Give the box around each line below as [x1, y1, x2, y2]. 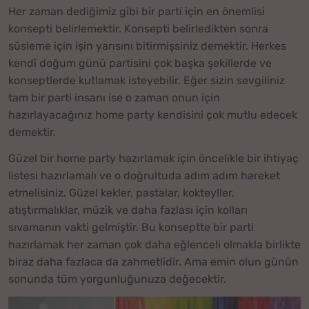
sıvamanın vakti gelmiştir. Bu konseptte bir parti [8, 221, 254, 235]
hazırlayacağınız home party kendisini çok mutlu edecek [8, 108, 297, 121]
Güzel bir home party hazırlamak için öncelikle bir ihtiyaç [8, 152, 299, 166]
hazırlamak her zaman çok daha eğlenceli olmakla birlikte [8, 238, 301, 252]
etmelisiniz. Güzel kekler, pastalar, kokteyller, [8, 186, 235, 200]
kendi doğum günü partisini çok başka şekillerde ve [8, 56, 272, 70]
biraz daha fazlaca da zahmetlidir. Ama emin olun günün [8, 255, 299, 269]
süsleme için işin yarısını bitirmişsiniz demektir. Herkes [8, 39, 286, 52]
